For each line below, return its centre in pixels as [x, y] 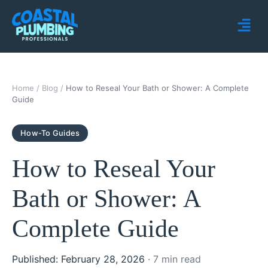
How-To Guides [50, 133]
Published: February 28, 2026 [80, 259]
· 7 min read [174, 259]
